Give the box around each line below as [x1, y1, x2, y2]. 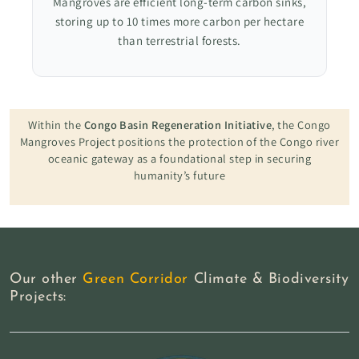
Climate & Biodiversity [188, 272, 349, 288]
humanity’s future [133, 167, 226, 183]
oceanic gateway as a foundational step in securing [47, 150, 311, 166]
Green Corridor [83, 272, 188, 288]
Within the [28, 116, 84, 132]
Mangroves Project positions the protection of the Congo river [19, 133, 340, 149]
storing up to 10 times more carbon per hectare [54, 13, 305, 29]
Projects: [10, 289, 67, 305]
